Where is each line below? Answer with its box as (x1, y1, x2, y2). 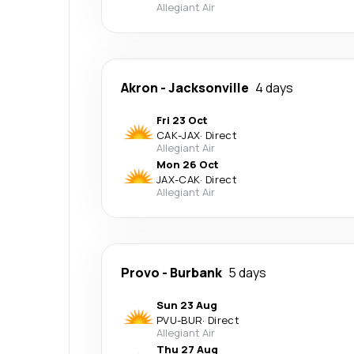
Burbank (170, 263, 222, 281)
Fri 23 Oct (156, 112, 208, 127)
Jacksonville (168, 78, 249, 96)
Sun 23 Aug (156, 297, 217, 312)
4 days (255, 78, 293, 96)
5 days (228, 263, 266, 281)
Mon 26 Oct (156, 156, 219, 171)
